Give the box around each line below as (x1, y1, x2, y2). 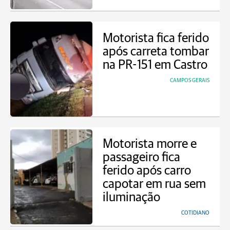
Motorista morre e (103, 138, 197, 150)
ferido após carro (103, 164, 191, 177)
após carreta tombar (103, 45, 209, 58)
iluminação (103, 191, 160, 204)
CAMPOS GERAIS (170, 78, 209, 83)
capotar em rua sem (103, 178, 206, 190)
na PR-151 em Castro (103, 59, 207, 71)
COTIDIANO (181, 210, 209, 216)
